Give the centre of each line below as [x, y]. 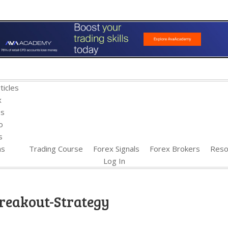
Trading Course [56, 149]
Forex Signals [116, 149]
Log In [114, 161]
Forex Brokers [175, 149]
